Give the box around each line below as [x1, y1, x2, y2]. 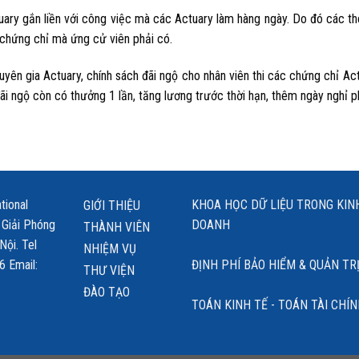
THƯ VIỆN [83, 262, 135, 278]
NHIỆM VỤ [83, 240, 136, 256]
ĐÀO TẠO [83, 284, 130, 300]
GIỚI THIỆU [83, 197, 140, 213]
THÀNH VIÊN [83, 219, 150, 235]
